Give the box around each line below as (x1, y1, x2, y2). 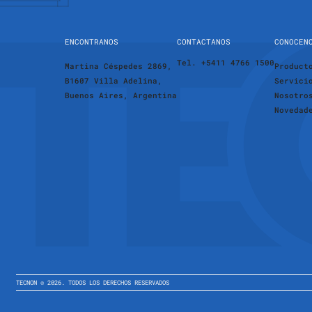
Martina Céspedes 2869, (65, 61, 173, 72)
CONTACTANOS (177, 36, 231, 47)
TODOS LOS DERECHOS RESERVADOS (68, 278, 170, 288)
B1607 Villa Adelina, (65, 75, 163, 86)
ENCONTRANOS (65, 36, 119, 47)
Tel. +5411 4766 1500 (177, 57, 275, 68)
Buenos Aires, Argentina (65, 90, 178, 101)
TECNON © (16, 278, 48, 288)
